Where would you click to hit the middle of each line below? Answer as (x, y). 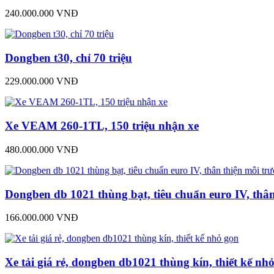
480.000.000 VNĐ (42, 149)
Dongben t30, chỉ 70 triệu (68, 57)
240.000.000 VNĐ (42, 13)
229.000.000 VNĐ (42, 81)
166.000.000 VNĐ (42, 218)
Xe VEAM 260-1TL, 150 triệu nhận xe (102, 126)
